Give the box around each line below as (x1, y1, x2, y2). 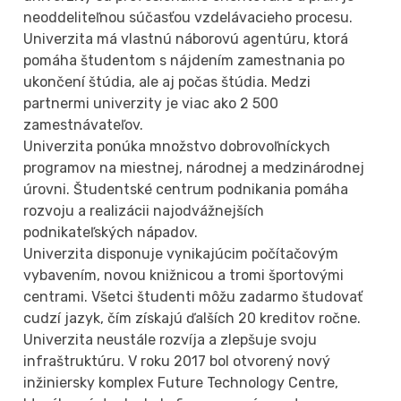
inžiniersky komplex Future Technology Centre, (23, 374, 339, 392)
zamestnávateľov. (23, 116, 144, 134)
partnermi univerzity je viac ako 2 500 (23, 95, 279, 113)
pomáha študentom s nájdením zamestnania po (23, 52, 346, 70)
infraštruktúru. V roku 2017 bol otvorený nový (23, 353, 331, 371)
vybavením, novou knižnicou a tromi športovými (23, 267, 345, 285)
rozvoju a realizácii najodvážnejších (23, 202, 265, 220)
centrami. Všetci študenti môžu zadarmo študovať (23, 288, 363, 306)
